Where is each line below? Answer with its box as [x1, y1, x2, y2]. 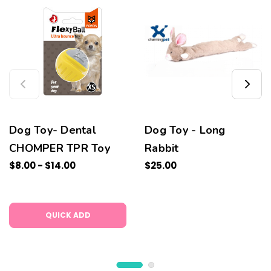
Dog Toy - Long [145, 122, 226, 137]
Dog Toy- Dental [9, 122, 96, 137]
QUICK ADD [45, 209, 91, 220]
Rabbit [145, 140, 179, 155]
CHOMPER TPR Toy [9, 140, 110, 155]
